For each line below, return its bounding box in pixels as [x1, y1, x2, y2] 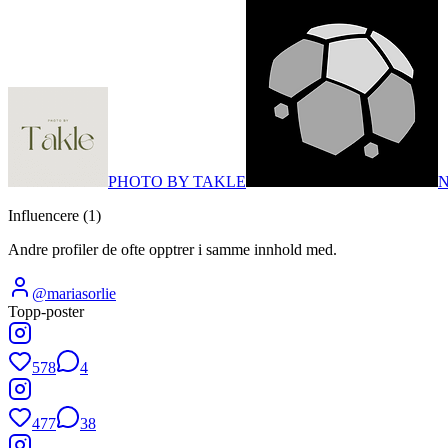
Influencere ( [8, 206, 88, 224]
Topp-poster [8, 302, 84, 320]
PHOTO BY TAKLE [108, 172, 246, 190]
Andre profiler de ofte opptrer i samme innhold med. [8, 240, 337, 258]
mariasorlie [47, 284, 116, 302]
